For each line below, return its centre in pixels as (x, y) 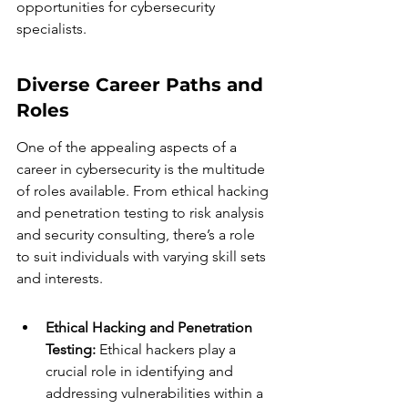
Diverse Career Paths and (143, 85)
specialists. (51, 29)
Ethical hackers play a (168, 349)
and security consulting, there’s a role (138, 235)
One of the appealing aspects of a (128, 147)
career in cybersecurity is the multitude (143, 169)
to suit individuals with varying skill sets (143, 256)
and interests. (60, 278)
